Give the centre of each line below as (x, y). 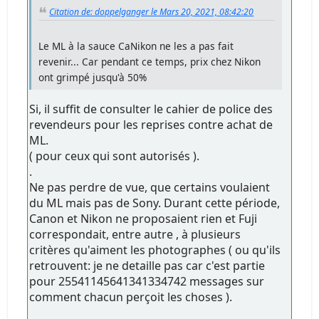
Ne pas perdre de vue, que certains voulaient (150, 188)
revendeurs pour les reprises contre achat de (151, 125)
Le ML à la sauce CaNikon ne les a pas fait (136, 46)
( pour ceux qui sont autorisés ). (115, 156)
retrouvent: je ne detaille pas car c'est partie (147, 266)
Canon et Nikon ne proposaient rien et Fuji (143, 219)
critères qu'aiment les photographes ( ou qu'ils (155, 250)
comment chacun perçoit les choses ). (131, 297)
